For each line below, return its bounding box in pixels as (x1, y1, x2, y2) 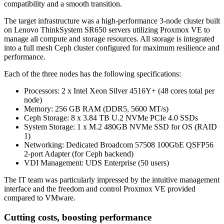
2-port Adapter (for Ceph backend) (24, 149, 133, 158)
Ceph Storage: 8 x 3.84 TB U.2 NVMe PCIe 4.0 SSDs (24, 113, 198, 122)
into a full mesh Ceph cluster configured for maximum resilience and (4, 43, 219, 52)
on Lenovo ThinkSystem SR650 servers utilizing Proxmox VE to (4, 25, 210, 34)
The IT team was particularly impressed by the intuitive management (4, 175, 219, 184)
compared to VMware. (4, 193, 75, 202)
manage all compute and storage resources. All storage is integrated (4, 34, 214, 43)
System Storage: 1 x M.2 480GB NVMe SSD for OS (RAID (24, 122, 217, 131)
